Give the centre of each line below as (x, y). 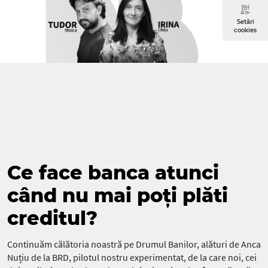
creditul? (52, 218)
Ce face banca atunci (113, 172)
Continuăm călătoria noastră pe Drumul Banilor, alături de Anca (134, 244)
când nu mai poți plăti (118, 195)
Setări (245, 22)
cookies (245, 30)
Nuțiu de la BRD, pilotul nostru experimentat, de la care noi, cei (132, 257)
